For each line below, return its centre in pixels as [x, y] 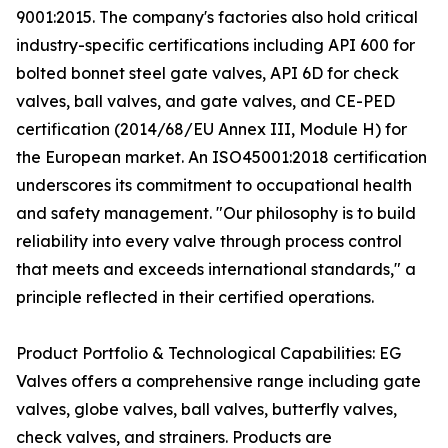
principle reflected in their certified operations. [195, 297]
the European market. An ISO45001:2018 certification [221, 157]
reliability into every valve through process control [209, 241]
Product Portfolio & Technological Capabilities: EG [208, 353]
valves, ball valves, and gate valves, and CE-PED [205, 101]
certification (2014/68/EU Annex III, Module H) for [211, 129]
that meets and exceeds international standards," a [216, 269]
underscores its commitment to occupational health [214, 185]
